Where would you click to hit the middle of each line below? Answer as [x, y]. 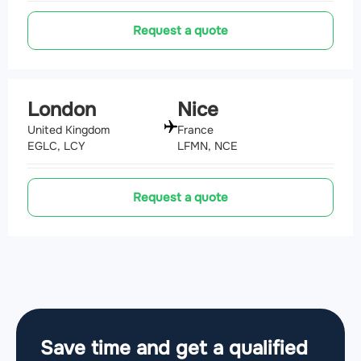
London [62, 110]
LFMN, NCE [207, 146]
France [195, 130]
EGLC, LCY [56, 146]
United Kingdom [68, 130]
